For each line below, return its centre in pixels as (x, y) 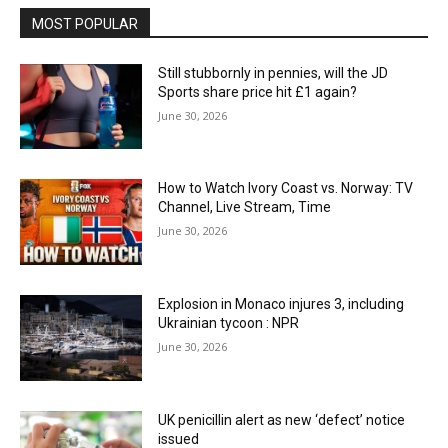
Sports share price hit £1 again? (258, 91)
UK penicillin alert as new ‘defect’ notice (282, 419)
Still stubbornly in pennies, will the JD (273, 72)
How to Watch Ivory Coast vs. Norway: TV (286, 188)
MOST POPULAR (85, 23)
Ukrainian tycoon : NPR (229, 323)
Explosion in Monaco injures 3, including (281, 304)
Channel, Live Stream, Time (245, 207)
